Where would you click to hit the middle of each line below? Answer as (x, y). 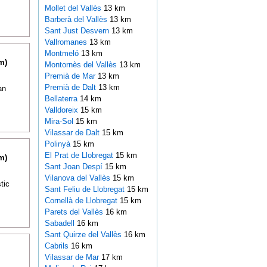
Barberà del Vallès (77, 20)
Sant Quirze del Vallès (84, 235)
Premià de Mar (71, 76)
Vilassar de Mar (73, 257)
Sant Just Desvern (78, 31)
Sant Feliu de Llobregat (86, 190)
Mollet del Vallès (74, 8)
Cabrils (58, 246)
